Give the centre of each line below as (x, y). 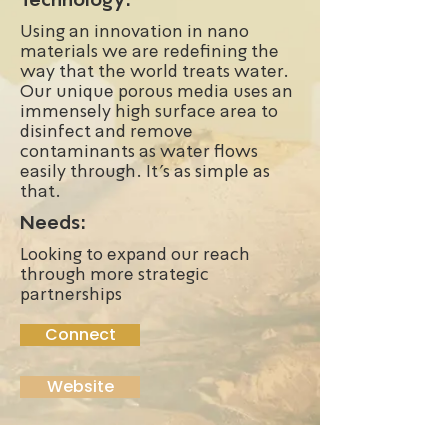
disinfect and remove (106, 131)
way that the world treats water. (154, 71)
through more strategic (114, 274)
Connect (80, 334)
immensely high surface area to (149, 111)
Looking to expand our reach (135, 254)
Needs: (53, 222)
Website (80, 386)
